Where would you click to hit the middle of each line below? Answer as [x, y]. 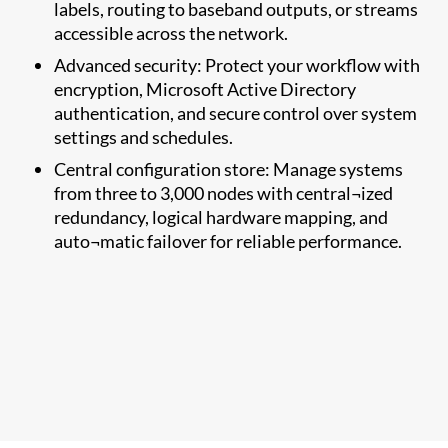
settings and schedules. [144, 136]
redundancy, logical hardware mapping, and [221, 216]
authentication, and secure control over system [236, 112]
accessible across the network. [171, 32]
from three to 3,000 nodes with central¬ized [224, 192]
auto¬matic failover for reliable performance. [228, 240]
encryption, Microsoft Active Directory [205, 88]
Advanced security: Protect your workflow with [237, 64]
